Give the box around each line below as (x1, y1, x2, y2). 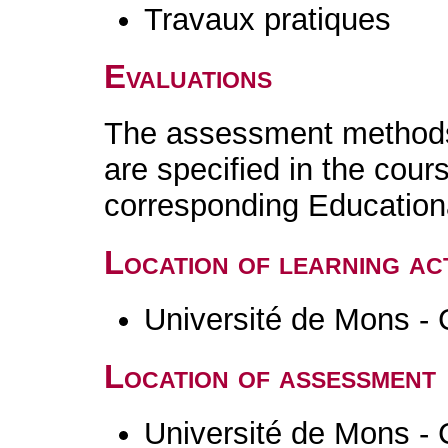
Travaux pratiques (144, 2, 392, 37)
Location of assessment (104, 358, 437, 395)
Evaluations (104, 58, 273, 95)
